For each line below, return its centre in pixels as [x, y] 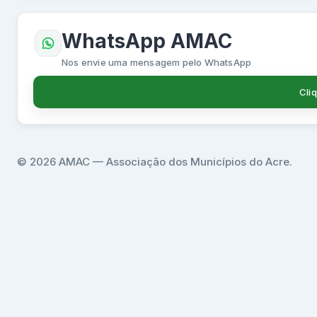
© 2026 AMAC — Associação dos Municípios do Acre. [155, 162]
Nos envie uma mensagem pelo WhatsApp [157, 63]
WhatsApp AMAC [147, 41]
